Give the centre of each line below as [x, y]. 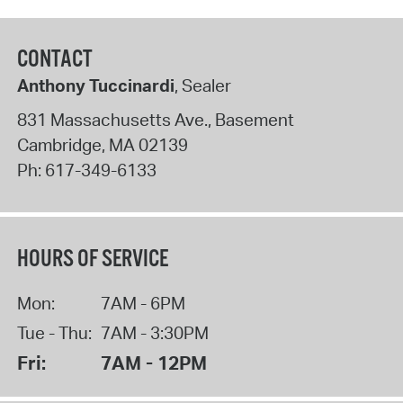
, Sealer [202, 86]
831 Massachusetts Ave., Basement [155, 119]
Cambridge [59, 144]
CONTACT [54, 60]
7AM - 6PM [143, 303]
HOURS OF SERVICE [92, 259]
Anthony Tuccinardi [95, 86]
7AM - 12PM [153, 362]
